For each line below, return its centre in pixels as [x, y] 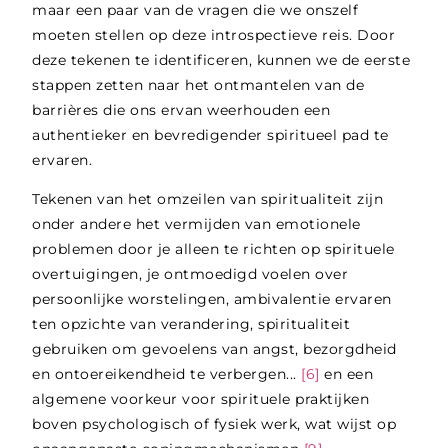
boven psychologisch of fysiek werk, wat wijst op [214, 424]
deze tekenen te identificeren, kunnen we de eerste [221, 59]
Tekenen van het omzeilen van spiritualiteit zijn [208, 199]
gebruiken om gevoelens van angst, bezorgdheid [214, 349]
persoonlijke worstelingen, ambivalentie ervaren [212, 299]
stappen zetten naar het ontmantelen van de [198, 84]
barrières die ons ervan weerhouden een [181, 109]
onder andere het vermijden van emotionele [196, 224]
